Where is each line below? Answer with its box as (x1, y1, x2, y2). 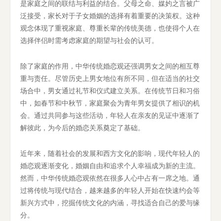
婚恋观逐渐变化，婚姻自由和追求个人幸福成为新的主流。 (20, 161, 200, 170)
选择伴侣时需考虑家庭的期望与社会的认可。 (20, 36, 158, 45)
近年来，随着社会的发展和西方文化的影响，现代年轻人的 (20, 148, 200, 158)
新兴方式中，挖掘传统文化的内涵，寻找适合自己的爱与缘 (20, 198, 200, 207)
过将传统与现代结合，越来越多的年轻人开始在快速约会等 (20, 185, 200, 195)
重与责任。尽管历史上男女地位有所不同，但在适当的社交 (20, 74, 200, 83)
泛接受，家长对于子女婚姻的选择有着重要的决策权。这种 (20, 11, 200, 20)
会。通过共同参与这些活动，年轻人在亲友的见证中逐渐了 (20, 110, 200, 120)
